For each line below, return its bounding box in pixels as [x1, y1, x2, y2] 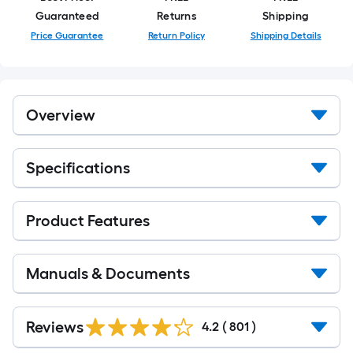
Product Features [26, 211, 150, 230]
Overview [26, 106, 95, 124]
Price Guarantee [31, 30, 104, 41]
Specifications [26, 158, 130, 177]
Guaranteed [35, 9, 100, 23]
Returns [157, 9, 196, 23]
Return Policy [148, 30, 205, 41]
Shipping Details [250, 30, 321, 41]
